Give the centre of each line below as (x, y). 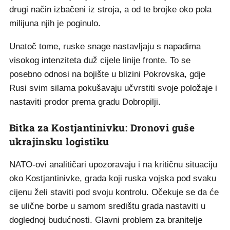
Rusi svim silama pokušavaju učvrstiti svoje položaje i (113, 88)
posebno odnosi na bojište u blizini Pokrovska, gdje (107, 74)
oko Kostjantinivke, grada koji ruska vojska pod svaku (113, 178)
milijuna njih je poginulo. (55, 23)
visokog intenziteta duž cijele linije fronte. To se (100, 60)
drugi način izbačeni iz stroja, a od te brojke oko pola (110, 9)
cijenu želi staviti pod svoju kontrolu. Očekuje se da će (114, 192)
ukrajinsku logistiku (59, 141)
